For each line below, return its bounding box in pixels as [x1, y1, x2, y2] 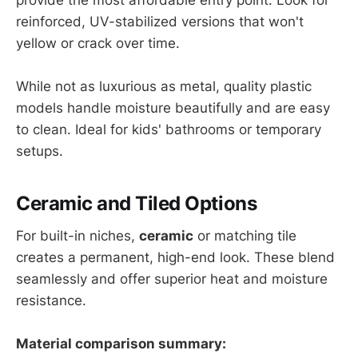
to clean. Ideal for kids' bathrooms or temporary [16, 121, 321, 138]
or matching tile [193, 227, 296, 244]
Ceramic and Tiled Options [16, 192, 257, 216]
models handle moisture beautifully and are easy [16, 100, 330, 117]
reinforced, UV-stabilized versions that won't [16, 13, 304, 30]
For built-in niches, [16, 227, 139, 244]
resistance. [16, 292, 86, 308]
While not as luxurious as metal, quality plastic [16, 78, 312, 95]
